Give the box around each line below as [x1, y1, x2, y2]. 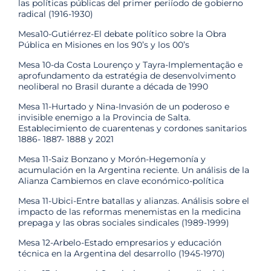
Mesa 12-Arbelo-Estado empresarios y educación [18, 237, 221, 248]
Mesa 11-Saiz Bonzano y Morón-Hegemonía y [18, 153, 206, 165]
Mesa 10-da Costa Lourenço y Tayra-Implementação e [18, 59, 243, 70]
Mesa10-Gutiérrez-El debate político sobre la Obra [18, 28, 226, 39]
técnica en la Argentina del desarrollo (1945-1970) [18, 247, 225, 259]
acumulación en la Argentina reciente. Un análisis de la [18, 164, 249, 175]
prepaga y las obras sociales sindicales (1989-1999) [18, 217, 229, 228]
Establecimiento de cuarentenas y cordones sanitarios [18, 122, 247, 134]
